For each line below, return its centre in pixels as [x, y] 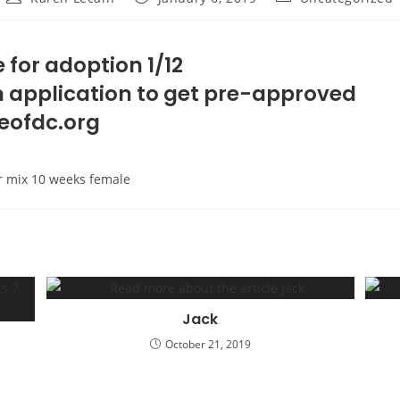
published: [167, 12]
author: [29, 12]
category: [305, 12]
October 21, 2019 [208, 344]
